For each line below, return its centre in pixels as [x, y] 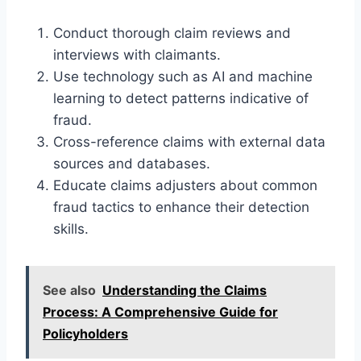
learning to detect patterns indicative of [181, 98]
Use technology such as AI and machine [183, 76]
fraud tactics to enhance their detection [181, 207]
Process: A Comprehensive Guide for [160, 311]
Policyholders [85, 333]
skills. [71, 228]
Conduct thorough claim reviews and [172, 33]
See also [69, 290]
